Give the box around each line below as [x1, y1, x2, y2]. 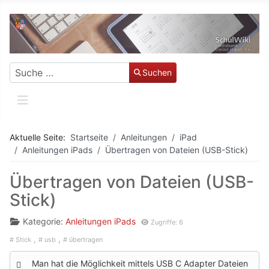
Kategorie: [20, 216, 65, 226]
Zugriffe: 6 [151, 217, 184, 226]
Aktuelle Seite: [10, 131, 70, 142]
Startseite [70, 131, 108, 142]
